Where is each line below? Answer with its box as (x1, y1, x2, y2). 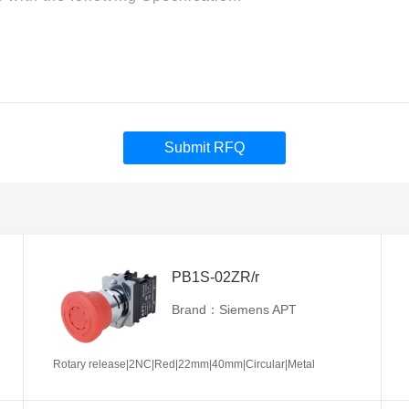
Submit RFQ (164, 139, 245, 155)
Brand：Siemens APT (172, 301, 297, 317)
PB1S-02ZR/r (172, 268, 259, 285)
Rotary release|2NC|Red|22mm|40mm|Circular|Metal (53, 357, 315, 371)
